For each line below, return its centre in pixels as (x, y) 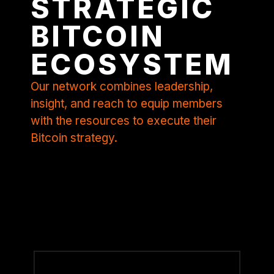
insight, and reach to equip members (127, 104)
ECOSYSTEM (132, 65)
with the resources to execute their (124, 121)
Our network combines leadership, (122, 87)
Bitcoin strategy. (74, 138)
